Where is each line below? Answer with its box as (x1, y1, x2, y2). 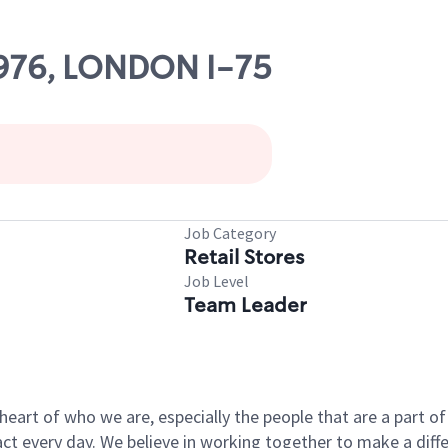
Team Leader (184, 292, 307, 318)
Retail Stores (184, 244, 304, 270)
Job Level (184, 271, 249, 291)
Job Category (184, 223, 276, 243)
